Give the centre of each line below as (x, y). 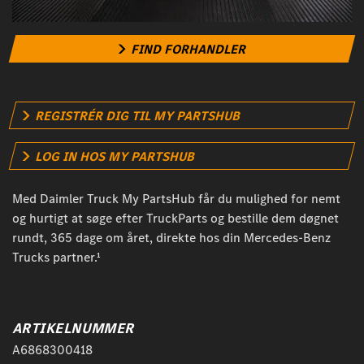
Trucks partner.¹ (56, 258)
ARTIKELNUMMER (73, 329)
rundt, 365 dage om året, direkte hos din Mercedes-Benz (171, 238)
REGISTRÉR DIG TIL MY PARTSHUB (137, 116)
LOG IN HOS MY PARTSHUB (114, 157)
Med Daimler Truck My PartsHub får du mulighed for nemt (176, 199)
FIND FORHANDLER (188, 50)
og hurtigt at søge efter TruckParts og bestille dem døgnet (175, 219)
